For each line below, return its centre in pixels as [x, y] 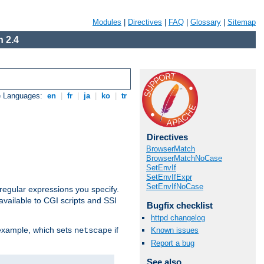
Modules [107, 22]
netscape [93, 231]
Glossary [206, 22]
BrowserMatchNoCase [184, 158]
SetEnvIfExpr [169, 177]
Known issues [175, 230]
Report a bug [173, 243]
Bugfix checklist [179, 205]
